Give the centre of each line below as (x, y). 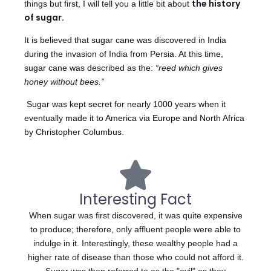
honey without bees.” (64, 82)
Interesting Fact (135, 200)
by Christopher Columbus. (74, 132)
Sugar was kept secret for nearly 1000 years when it (126, 104)
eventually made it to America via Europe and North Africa (134, 118)
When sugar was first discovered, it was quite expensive (135, 216)
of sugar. (45, 18)
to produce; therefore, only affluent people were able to (135, 230)
